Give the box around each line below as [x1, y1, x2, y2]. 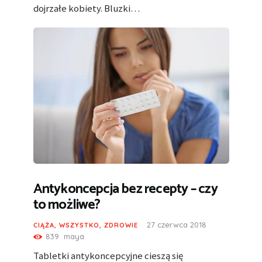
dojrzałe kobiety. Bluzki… [33, 2, 140, 15]
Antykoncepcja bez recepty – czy [33, 178, 218, 201]
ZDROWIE [104, 221, 138, 230]
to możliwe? [33, 194, 101, 217]
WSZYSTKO [58, 221, 99, 230]
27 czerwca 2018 [146, 220, 206, 230]
